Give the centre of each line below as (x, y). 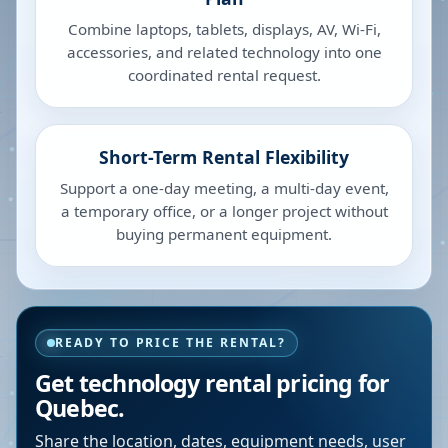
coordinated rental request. (224, 75)
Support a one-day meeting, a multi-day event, (224, 188)
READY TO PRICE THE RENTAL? (170, 342)
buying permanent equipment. (224, 234)
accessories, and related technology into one (224, 52)
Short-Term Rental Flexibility (224, 157)
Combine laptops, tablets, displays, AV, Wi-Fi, (224, 29)
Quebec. (80, 408)
